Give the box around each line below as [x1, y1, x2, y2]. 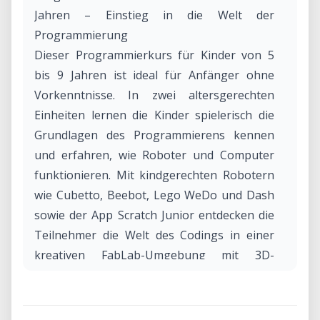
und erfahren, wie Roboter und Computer [34, 147, 274, 163]
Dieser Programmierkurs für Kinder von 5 [34, 47, 274, 63]
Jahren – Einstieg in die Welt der [34, 7, 274, 23]
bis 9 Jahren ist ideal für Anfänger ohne [34, 67, 274, 83]
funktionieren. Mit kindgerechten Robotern [34, 167, 274, 183]
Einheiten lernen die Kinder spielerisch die [34, 107, 274, 123]
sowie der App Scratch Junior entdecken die [34, 207, 274, 223]
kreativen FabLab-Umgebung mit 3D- [34, 247, 274, 263]
